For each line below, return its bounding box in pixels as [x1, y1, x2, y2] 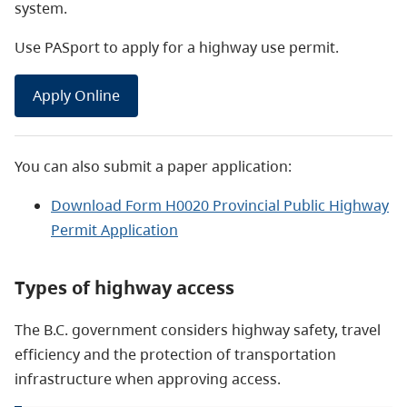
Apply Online [33, 84, 120, 105]
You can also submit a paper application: [15, 155, 292, 176]
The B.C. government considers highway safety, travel [15, 319, 381, 340]
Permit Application [51, 219, 178, 240]
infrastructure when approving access [15, 368, 277, 389]
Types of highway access [15, 274, 234, 300]
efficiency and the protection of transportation [15, 343, 336, 364]
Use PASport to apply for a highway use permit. [15, 36, 339, 57]
